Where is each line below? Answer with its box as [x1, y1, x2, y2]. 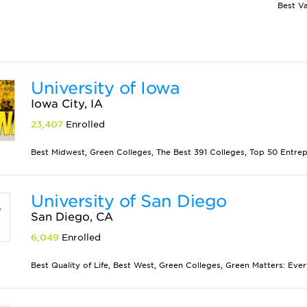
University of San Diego [31, 191, 227, 211]
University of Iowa [31, 78, 180, 98]
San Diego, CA [31, 210, 114, 223]
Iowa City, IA [31, 97, 103, 110]
